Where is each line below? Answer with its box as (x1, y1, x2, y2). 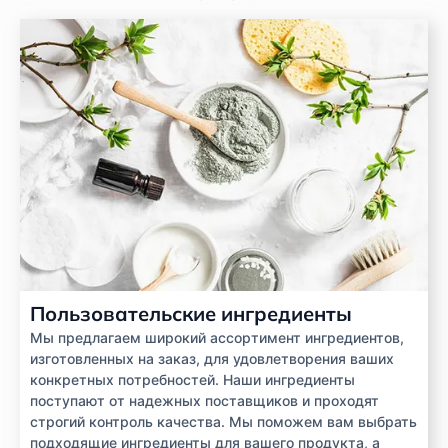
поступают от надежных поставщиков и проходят (30, 391, 379, 409)
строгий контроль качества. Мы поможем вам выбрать (30, 412, 417, 430)
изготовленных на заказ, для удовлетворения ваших (30, 349, 394, 367)
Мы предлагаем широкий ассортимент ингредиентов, (30, 328, 404, 346)
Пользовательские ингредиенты (30, 300, 352, 326)
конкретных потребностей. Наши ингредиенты (30, 370, 355, 388)
